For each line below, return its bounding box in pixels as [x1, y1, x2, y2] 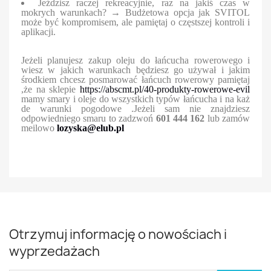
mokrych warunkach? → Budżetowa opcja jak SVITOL [21, 7, 250, 18]
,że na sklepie [21, 84, 80, 95]
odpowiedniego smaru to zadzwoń [21, 113, 156, 124]
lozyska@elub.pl [57, 123, 124, 134]
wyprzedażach [9, 243, 100, 261]
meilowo [21, 123, 57, 134]
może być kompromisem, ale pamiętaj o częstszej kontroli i [21, 17, 250, 28]
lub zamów [204, 113, 250, 124]
